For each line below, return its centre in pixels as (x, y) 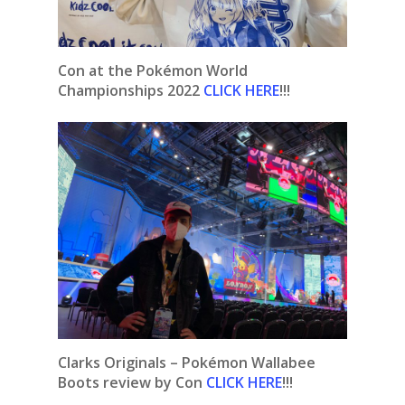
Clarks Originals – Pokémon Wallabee (187, 363)
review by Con (153, 383)
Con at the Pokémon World (153, 71)
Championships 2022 (129, 91)
